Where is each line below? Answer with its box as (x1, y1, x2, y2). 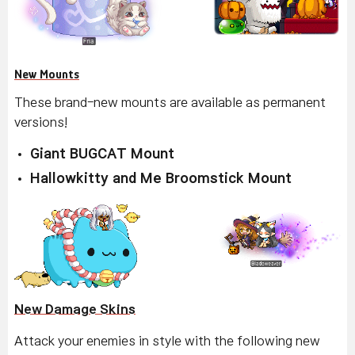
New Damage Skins (14, 303, 136, 316)
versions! (14, 116, 67, 129)
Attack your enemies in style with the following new (14, 334, 320, 348)
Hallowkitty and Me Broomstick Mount (30, 172, 292, 186)
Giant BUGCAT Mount (30, 147, 174, 162)
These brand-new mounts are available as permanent (14, 96, 326, 109)
